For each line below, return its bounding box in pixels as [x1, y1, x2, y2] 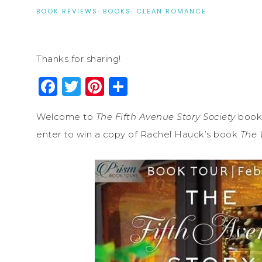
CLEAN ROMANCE [136, 6, 206, 16]
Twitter [81, 74, 149, 98]
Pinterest [104, 74, 192, 98]
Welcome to [36, 111, 96, 122]
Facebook [57, 74, 150, 98]
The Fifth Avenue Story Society [95, 111, 236, 122]
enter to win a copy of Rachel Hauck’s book [36, 128, 240, 140]
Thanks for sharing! [36, 53, 121, 64]
